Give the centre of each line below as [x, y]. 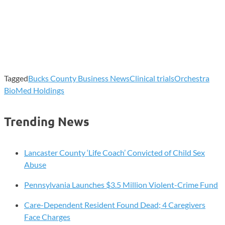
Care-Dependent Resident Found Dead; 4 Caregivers [115, 204]
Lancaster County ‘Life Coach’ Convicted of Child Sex [115, 152]
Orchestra [192, 78]
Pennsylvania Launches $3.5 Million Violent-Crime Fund [121, 184]
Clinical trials [152, 78]
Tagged [16, 78]
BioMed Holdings [34, 90]
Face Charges [47, 216]
